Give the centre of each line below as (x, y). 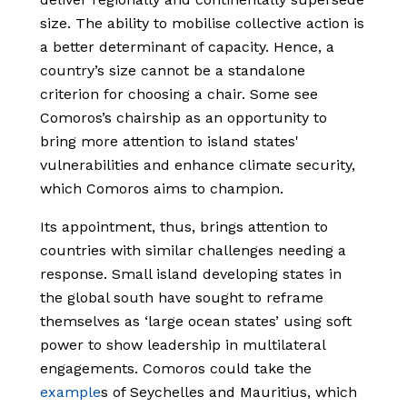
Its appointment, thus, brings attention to (184, 227)
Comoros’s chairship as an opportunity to (184, 118)
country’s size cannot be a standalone (173, 71)
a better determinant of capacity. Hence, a (187, 47)
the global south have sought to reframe (182, 298)
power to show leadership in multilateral (183, 345)
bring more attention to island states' (169, 142)
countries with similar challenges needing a (193, 251)
